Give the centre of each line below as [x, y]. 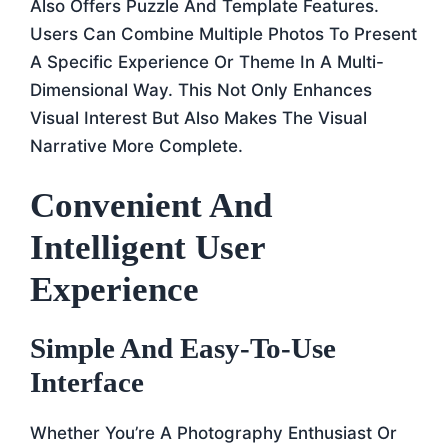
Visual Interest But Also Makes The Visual [198, 117]
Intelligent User [147, 247]
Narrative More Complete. [136, 145]
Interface [87, 382]
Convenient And [151, 205]
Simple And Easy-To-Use [183, 348]
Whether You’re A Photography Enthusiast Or [213, 433]
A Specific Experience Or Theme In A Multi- [207, 61]
